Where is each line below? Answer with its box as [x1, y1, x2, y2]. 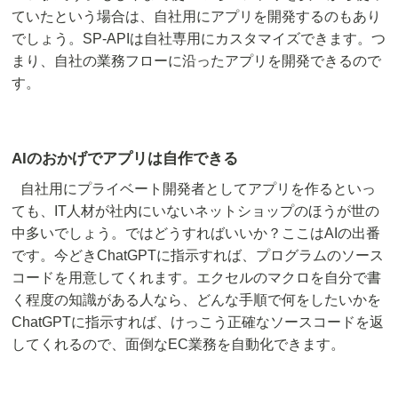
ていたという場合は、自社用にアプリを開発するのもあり [12, 9, 382, 25]
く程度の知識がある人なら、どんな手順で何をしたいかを [12, 292, 382, 308]
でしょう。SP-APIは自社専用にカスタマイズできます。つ [12, 31, 386, 47]
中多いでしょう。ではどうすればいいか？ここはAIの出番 [12, 226, 381, 242]
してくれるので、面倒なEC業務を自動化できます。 [12, 337, 346, 353]
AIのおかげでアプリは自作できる [12, 149, 239, 168]
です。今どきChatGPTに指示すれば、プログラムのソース [12, 248, 385, 264]
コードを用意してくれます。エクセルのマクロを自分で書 [12, 270, 382, 286]
